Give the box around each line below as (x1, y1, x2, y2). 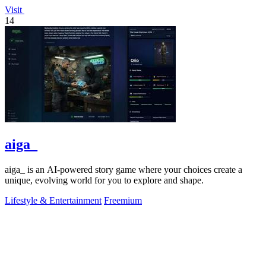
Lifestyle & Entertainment (5, 195, 102, 206)
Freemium (104, 195, 142, 206)
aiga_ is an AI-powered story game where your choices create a (5, 164, 242, 175)
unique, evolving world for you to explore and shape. (5, 175, 204, 186)
